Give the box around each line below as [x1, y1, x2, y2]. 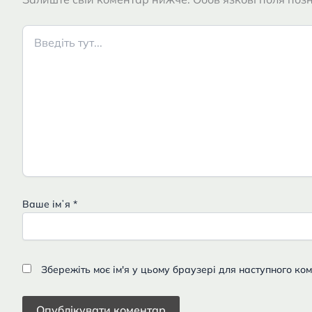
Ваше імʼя [22, 198, 73, 210]
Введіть [22, 25, 58, 38]
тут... [22, 39, 42, 52]
